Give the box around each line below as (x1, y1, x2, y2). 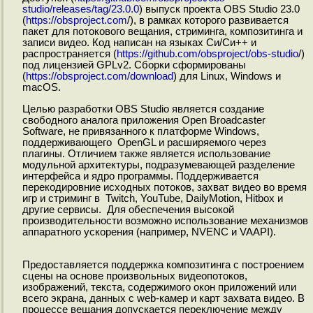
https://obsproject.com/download (25, 71, 173, 82)
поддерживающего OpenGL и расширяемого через (22, 137, 266, 149)
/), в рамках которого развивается (126, 15, 289, 27)
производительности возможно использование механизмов (22, 215, 308, 227)
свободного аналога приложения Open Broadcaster (22, 115, 265, 126)
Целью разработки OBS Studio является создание (22, 103, 264, 115)
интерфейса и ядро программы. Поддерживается (22, 170, 259, 182)
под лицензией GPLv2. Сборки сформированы (22, 59, 246, 71)
